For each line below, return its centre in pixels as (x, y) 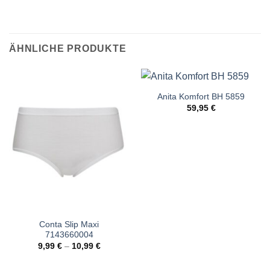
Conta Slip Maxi (69, 225)
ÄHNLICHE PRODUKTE (68, 49)
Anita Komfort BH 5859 (201, 97)
